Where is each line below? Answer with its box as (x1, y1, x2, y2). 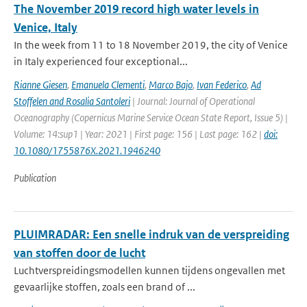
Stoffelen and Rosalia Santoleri (14, 95, 130, 108)
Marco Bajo (149, 78, 193, 91)
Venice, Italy (14, 20, 77, 35)
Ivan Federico (197, 78, 247, 91)
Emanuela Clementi (71, 78, 145, 91)
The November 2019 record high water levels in (14, 1, 259, 16)
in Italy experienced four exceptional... (14, 55, 188, 68)
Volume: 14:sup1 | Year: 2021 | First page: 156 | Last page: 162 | (14, 127, 264, 140)
